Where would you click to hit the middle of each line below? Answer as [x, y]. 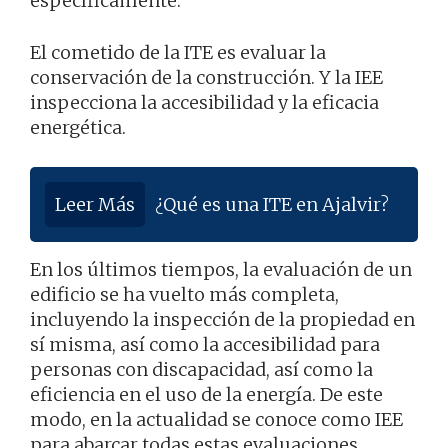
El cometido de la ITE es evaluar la [178, 52]
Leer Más [95, 204]
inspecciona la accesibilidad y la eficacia [204, 102]
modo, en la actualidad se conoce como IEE [216, 419]
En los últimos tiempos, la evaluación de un [221, 269]
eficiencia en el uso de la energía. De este [206, 394]
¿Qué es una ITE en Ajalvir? [272, 204]
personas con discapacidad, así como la [201, 369]
